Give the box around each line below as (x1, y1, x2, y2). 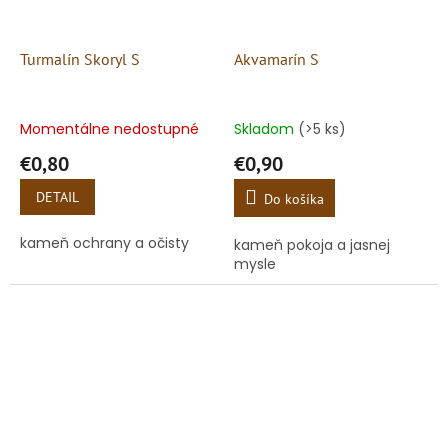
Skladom (234, 118, 298, 139)
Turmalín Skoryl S (20, 48, 140, 69)
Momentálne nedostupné (20, 118, 199, 139)
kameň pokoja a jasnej (234, 234, 390, 255)
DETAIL (36, 187, 79, 206)
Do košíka (264, 189, 324, 208)
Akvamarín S (234, 48, 319, 69)
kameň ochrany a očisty (20, 232, 189, 253)
